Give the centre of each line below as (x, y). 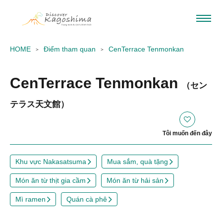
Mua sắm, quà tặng (138, 162)
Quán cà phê (87, 199)
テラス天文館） (39, 104)
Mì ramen (30, 199)
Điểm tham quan (70, 49)
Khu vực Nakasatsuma (51, 162)
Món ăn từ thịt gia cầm (51, 180)
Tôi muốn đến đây (187, 133)
